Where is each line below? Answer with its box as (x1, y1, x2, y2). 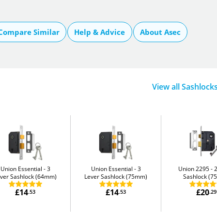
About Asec (140, 27, 181, 37)
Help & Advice (74, 27, 125, 37)
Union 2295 (178, 164, 210, 173)
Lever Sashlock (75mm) (84, 172, 148, 181)
